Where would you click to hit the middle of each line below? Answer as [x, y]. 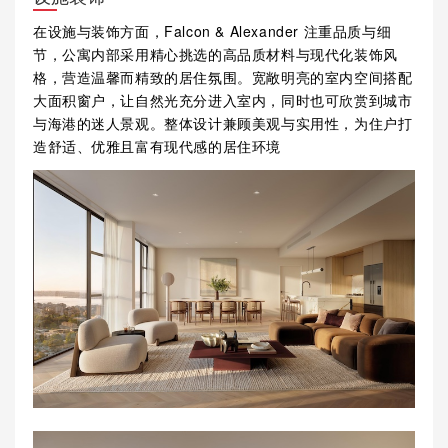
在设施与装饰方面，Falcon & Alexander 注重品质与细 [212, 31]
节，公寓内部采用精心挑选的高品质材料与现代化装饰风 [215, 54]
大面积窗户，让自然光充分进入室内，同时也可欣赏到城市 [222, 100]
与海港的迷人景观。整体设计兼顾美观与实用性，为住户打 [222, 123]
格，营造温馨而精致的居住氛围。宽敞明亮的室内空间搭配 [222, 77]
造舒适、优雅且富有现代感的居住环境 [157, 146]
